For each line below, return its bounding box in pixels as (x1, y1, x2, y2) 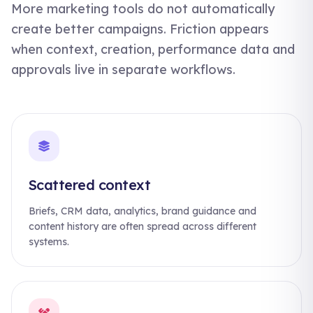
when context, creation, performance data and (11, 41, 295, 57)
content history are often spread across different (29, 220, 256, 233)
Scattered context (29, 176, 151, 194)
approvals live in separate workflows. (11, 61, 235, 78)
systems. (29, 235, 69, 248)
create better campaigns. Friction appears (11, 21, 269, 37)
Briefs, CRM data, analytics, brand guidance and (29, 205, 256, 217)
